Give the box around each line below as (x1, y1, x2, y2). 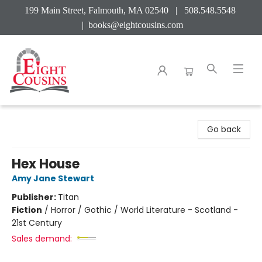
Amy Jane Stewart (12, 173, 94, 184)
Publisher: (12, 191, 58, 203)
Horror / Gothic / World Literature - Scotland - (51, 204, 238, 216)
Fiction (12, 204, 42, 216)
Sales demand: (12, 233, 72, 244)
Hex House (12, 155, 80, 173)
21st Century (12, 217, 62, 229)
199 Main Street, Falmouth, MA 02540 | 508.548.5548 (24, 5, 238, 15)
